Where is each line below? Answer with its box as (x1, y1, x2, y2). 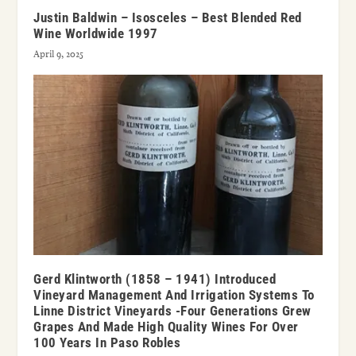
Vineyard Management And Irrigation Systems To (33, 286, 315, 303)
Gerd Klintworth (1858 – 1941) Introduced (33, 270, 277, 287)
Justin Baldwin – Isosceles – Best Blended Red (33, 9, 302, 25)
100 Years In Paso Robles (33, 334, 181, 350)
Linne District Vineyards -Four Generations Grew (33, 302, 311, 319)
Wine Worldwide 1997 (33, 25, 158, 41)
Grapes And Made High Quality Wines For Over (33, 318, 299, 335)
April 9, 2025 (33, 47, 84, 60)
